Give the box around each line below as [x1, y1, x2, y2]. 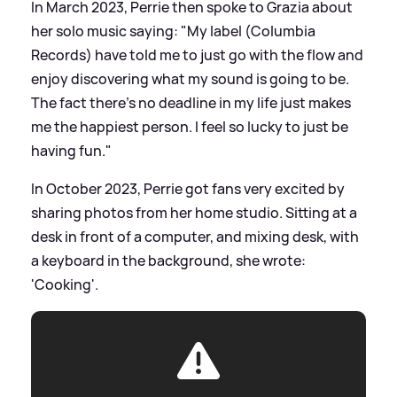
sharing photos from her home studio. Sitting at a [31, 202, 357, 222]
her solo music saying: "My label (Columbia [31, 20, 315, 41]
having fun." [31, 140, 112, 160]
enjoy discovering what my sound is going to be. [31, 68, 349, 89]
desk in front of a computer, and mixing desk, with [31, 226, 359, 246]
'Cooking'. [31, 274, 98, 294]
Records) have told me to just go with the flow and [31, 44, 363, 65]
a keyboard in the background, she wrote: [31, 250, 306, 270]
